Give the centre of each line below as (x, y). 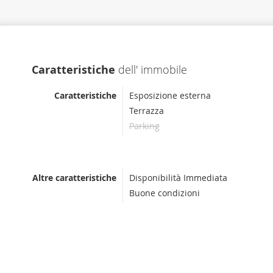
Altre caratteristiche (74, 178)
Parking (144, 126)
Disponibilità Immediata (178, 178)
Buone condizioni (165, 193)
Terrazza (147, 111)
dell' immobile (151, 69)
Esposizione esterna (170, 95)
